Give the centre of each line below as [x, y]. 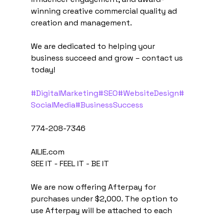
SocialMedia [53, 105]
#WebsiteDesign [148, 93]
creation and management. [81, 22]
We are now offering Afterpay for [94, 187]
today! [43, 69]
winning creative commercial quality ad [105, 11]
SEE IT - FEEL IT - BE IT [70, 163]
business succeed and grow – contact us [108, 58]
